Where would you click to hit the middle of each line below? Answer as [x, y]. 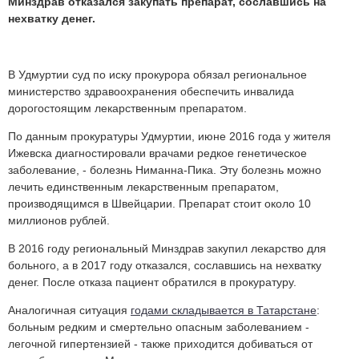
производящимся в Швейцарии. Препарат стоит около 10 [159, 204]
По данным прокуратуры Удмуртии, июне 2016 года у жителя [169, 137]
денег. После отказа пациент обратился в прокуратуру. [152, 282]
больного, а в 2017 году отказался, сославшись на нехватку [165, 266]
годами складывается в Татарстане [224, 311]
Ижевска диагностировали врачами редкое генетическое [157, 153]
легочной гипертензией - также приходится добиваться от [160, 344]
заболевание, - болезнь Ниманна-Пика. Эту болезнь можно [165, 170]
